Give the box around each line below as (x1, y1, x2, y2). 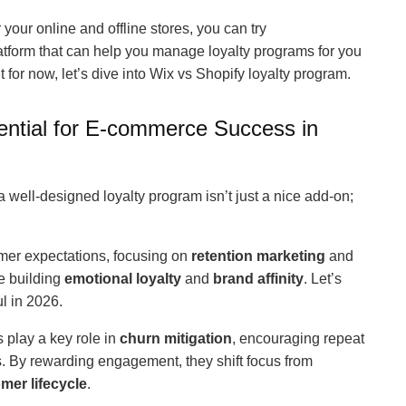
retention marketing (191, 248, 325, 264)
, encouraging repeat (232, 331, 364, 346)
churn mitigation (120, 331, 232, 346)
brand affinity (213, 271, 304, 286)
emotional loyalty (64, 271, 181, 286)
